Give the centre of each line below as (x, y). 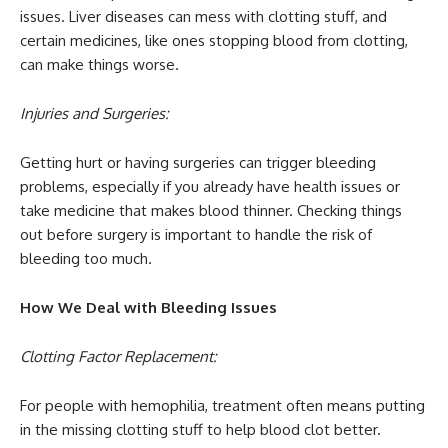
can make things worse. (99, 65)
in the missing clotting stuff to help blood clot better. (200, 430)
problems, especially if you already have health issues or (210, 187)
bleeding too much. (86, 259)
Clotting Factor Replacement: (118, 357)
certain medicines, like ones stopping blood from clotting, (214, 41)
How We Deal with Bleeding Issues (148, 308)
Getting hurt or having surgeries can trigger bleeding (198, 163)
